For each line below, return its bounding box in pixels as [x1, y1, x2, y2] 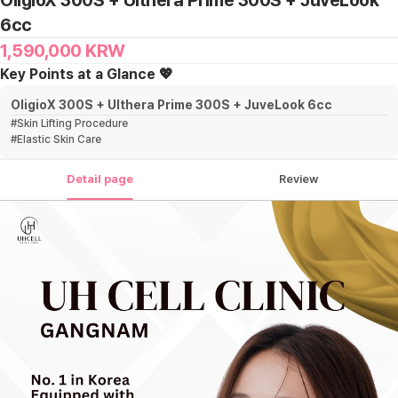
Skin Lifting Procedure [17, 117, 128, 131]
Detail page [66, 172, 133, 187]
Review [279, 172, 318, 187]
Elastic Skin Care [17, 133, 101, 147]
